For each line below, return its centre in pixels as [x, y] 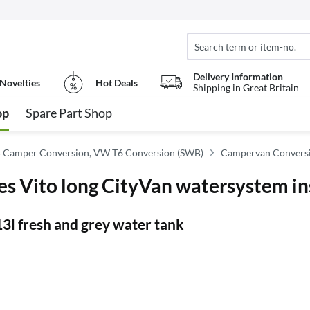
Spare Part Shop [69, 113]
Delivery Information [238, 76]
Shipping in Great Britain [246, 88]
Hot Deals [117, 82]
